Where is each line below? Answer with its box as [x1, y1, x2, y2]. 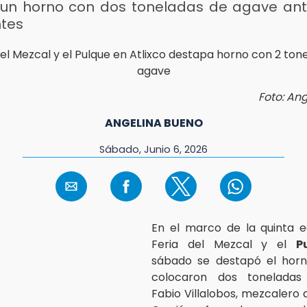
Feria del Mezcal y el [151, 236, 297, 252]
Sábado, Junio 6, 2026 [99, 142, 208, 156]
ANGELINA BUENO [104, 114, 203, 131]
